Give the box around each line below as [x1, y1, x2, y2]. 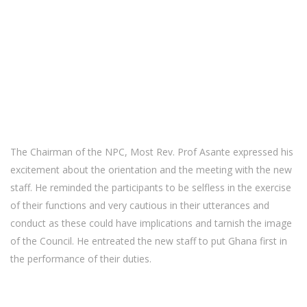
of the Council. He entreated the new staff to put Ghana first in [10, 234, 287, 247]
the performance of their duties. [10, 252, 151, 265]
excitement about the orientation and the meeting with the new [10, 163, 292, 176]
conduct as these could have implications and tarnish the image [10, 217, 292, 230]
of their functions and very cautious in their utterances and [10, 199, 269, 212]
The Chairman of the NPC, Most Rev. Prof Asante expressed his [10, 145, 293, 158]
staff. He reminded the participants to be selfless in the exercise [10, 181, 291, 194]
